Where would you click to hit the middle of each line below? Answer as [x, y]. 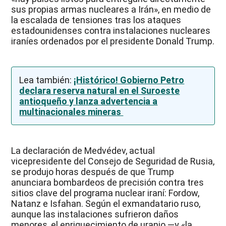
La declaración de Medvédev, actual [83, 151]
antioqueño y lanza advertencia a [89, 101]
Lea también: [47, 80]
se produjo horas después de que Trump [93, 172]
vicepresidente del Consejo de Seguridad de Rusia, [113, 161]
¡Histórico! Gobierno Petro [129, 80]
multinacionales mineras [71, 112]
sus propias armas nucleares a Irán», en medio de [111, 10]
